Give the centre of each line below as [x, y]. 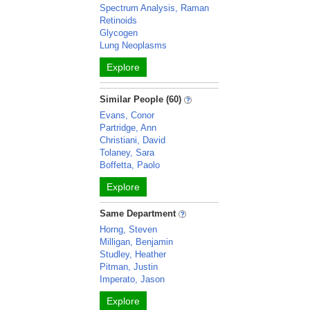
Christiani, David [133, 140]
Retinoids [119, 20]
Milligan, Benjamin [137, 242]
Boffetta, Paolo [130, 165]
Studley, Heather [133, 254]
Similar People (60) [141, 99]
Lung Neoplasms [134, 45]
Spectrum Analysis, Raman [155, 8]
